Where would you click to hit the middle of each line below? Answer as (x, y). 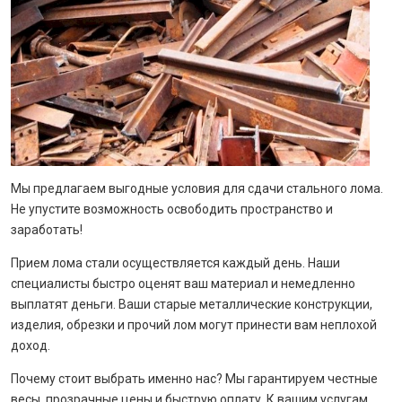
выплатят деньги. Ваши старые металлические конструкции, (192, 305)
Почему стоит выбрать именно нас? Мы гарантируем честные (194, 379)
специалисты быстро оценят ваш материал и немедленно (183, 284)
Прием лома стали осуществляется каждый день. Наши (175, 263)
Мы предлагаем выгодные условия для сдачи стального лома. (197, 189)
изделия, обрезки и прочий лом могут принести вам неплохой (194, 325)
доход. (31, 346)
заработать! (47, 230)
